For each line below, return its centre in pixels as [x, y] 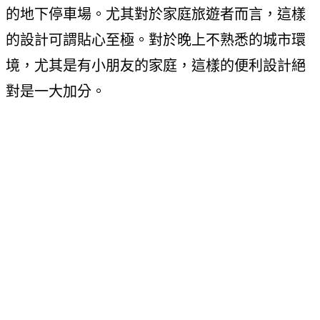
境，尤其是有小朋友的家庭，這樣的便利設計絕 [156, 65]
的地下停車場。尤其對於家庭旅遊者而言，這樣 [156, 14]
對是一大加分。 [56, 91]
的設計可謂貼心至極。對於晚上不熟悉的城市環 [156, 40]
